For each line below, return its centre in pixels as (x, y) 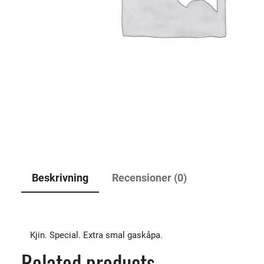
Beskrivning (60, 178)
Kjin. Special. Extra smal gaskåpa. (96, 235)
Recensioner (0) (149, 178)
